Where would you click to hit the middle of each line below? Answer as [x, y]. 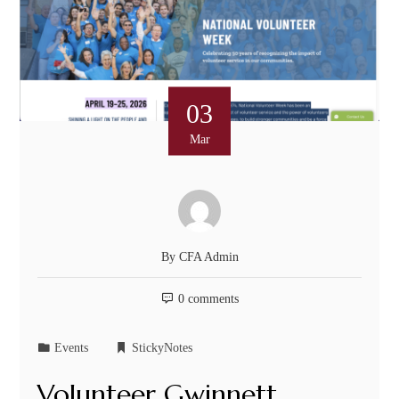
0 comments [208, 298]
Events [72, 347]
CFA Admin [208, 256]
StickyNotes [163, 347]
